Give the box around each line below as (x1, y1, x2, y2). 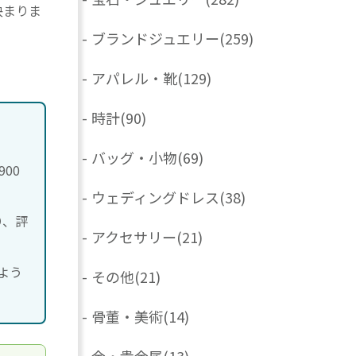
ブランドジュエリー (91, 28, 219, 49)
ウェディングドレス (91, 187, 219, 208)
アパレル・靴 (91, 68, 177, 89)
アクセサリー (91, 226, 176, 248)
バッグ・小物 (91, 147, 177, 168)
